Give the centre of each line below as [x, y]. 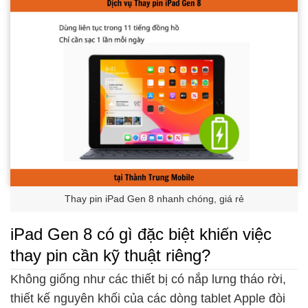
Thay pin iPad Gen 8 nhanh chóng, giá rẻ [154, 199]
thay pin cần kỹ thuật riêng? [110, 255]
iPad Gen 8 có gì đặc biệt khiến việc [141, 234]
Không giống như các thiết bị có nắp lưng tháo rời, [148, 279]
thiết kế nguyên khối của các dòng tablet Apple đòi [148, 299]
